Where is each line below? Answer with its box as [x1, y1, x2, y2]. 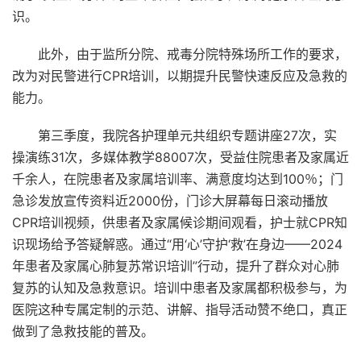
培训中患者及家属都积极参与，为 [154, 280, 347, 296]
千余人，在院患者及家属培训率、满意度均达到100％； [12, 171, 330, 187]
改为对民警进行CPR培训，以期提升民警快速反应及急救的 [12, 68, 347, 84]
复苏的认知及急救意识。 [12, 280, 154, 296]
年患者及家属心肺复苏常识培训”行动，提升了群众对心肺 [12, 258, 339, 274]
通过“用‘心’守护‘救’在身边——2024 [141, 236, 342, 252]
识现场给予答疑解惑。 [12, 236, 141, 252]
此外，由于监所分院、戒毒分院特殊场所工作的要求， [38, 46, 347, 62]
